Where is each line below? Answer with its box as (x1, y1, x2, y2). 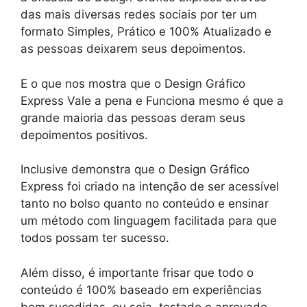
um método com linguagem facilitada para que (21, 214, 277, 228)
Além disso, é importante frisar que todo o (21, 265, 254, 280)
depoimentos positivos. (21, 127, 148, 142)
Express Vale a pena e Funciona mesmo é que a (21, 93, 284, 108)
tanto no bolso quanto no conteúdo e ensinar (21, 197, 269, 211)
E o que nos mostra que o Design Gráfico (21, 76, 245, 90)
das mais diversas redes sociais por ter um (21, 8, 257, 22)
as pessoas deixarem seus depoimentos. (21, 42, 246, 56)
